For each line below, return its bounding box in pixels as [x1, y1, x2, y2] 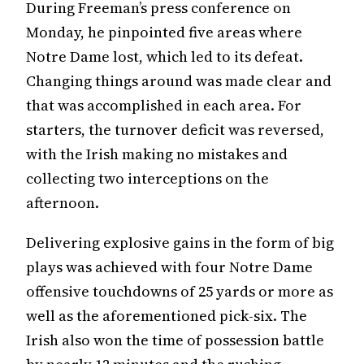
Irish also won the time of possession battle [26, 329, 324, 350]
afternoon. [26, 192, 99, 213]
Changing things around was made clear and [26, 70, 331, 91]
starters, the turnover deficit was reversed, [26, 119, 324, 140]
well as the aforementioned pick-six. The [26, 305, 307, 326]
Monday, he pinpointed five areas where [26, 21, 302, 42]
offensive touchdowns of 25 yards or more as [26, 280, 333, 301]
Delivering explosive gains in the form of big [26, 232, 334, 253]
